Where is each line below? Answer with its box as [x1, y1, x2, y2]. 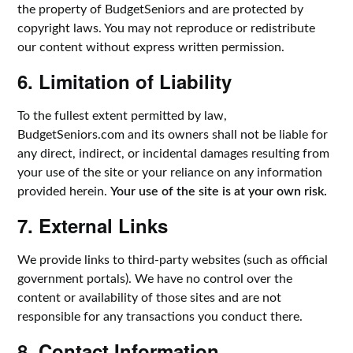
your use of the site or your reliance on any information [17, 166, 323, 179]
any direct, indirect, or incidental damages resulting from [17, 147, 330, 160]
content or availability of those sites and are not [17, 292, 282, 304]
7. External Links [17, 212, 169, 239]
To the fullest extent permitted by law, [17, 110, 228, 122]
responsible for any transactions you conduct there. [17, 310, 303, 323]
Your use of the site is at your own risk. [110, 185, 328, 198]
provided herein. [17, 185, 111, 198]
